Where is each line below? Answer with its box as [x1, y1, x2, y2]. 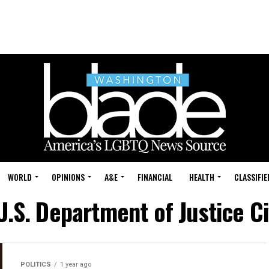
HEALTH [189, 171, 214, 183]
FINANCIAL [138, 171, 172, 183]
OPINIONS [52, 171, 85, 183]
